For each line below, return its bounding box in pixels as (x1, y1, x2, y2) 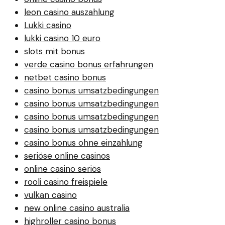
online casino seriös (24, 163, 101, 174)
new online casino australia (24, 202, 130, 213)
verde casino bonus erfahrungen (24, 58, 153, 70)
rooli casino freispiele (24, 176, 107, 187)
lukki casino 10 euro (24, 32, 100, 44)
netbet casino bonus (24, 71, 106, 83)
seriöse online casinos (24, 150, 110, 161)
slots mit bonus (24, 45, 85, 57)
